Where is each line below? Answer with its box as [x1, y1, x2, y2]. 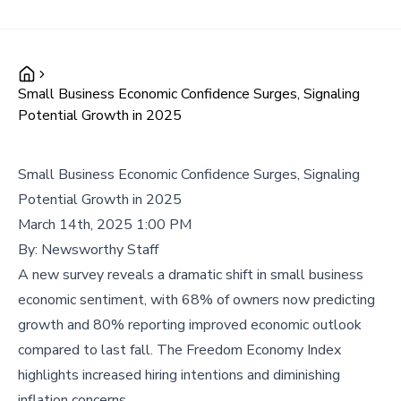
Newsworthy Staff [41, 240, 158, 260]
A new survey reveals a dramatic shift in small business [18, 265, 363, 285]
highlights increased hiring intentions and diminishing [18, 365, 340, 385]
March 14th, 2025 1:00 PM [18, 215, 192, 235]
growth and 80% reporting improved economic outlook [18, 315, 362, 335]
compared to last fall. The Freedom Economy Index [18, 340, 341, 360]
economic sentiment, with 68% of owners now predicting [18, 290, 375, 310]
